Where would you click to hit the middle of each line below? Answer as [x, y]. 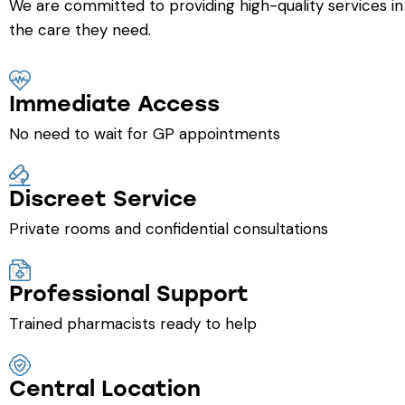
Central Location [105, 388]
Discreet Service [103, 198]
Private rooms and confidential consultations [169, 228]
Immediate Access [114, 103]
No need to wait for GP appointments [145, 133]
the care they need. [80, 29]
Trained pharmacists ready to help [133, 323]
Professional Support [129, 293]
